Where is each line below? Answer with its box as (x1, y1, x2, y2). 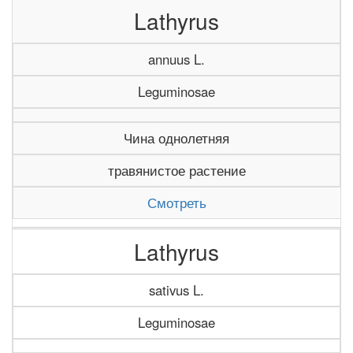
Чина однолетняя (124, 128, 229, 147)
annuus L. (148, 50, 205, 69)
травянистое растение (107, 161, 246, 180)
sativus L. (149, 281, 204, 299)
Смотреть (147, 193, 206, 212)
